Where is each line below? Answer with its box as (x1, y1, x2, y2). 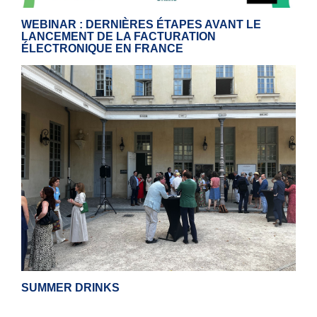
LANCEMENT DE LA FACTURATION (21, 30, 216, 43)
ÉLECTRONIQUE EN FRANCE (21, 42, 183, 55)
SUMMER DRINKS (21, 282, 120, 294)
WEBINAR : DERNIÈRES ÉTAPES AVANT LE (21, 18, 261, 31)
